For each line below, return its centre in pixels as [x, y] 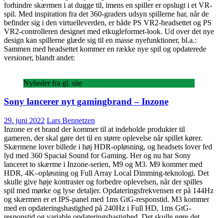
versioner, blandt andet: [39, 57]
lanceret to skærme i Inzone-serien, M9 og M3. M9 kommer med [103, 164]
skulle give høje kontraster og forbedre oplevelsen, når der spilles [103, 182]
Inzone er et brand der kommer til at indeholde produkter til [94, 129]
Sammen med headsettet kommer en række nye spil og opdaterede [105, 49]
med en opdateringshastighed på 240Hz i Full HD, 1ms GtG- [98, 208]
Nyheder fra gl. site [53, 83]
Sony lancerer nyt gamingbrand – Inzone [86, 102]
